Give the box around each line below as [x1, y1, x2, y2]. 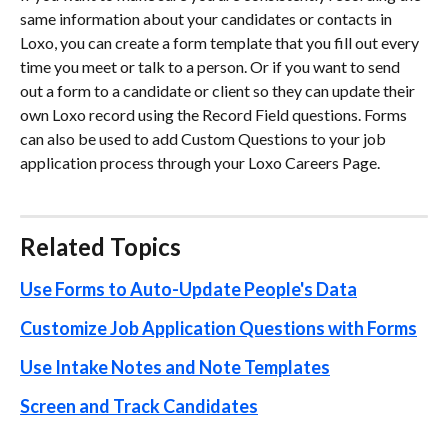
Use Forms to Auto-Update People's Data [20, 278, 357, 301]
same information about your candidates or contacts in [20, 9, 395, 29]
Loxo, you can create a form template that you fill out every [20, 33, 422, 53]
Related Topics [20, 232, 181, 262]
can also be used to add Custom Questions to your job [20, 129, 389, 149]
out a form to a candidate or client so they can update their [20, 81, 418, 101]
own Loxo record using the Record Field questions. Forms [20, 105, 410, 125]
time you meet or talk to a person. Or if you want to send [20, 57, 403, 77]
